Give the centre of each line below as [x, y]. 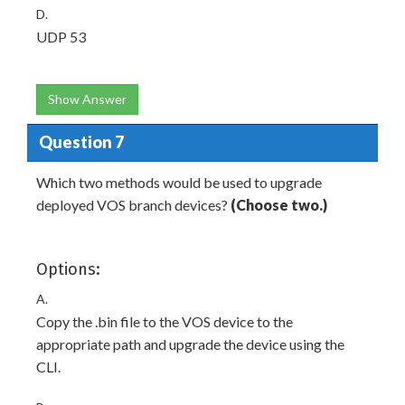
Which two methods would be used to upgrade [179, 182]
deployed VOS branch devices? [133, 204]
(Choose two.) [279, 204]
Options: [68, 269]
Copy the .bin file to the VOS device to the [165, 321]
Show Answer [87, 99]
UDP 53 [61, 36]
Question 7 [81, 142]
